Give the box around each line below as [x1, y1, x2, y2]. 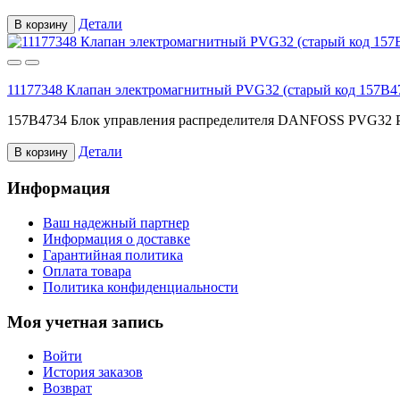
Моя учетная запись [7, 312, 163, 331]
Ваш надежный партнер [43, 214, 189, 230]
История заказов [43, 364, 143, 380]
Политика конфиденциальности [43, 279, 238, 295]
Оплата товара [43, 262, 131, 279]
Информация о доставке [43, 230, 190, 246]
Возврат [43, 380, 92, 396]
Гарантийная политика [43, 246, 183, 262]
